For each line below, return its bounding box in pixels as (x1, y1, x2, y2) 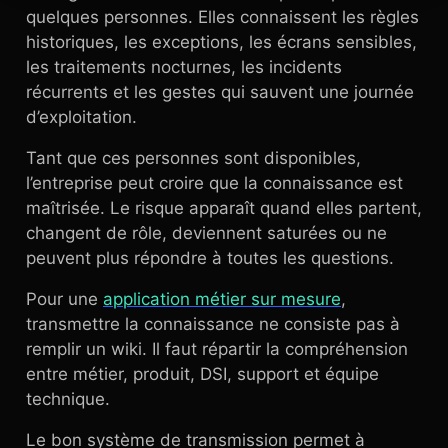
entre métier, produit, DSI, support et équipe (26, 364, 379, 384)
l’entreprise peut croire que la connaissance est (26, 173, 403, 193)
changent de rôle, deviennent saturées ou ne (26, 223, 387, 243)
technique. (26, 389, 110, 409)
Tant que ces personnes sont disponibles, (26, 148, 361, 168)
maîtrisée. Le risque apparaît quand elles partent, (26, 198, 422, 218)
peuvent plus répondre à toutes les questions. (26, 248, 394, 268)
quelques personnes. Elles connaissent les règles (26, 7, 419, 27)
